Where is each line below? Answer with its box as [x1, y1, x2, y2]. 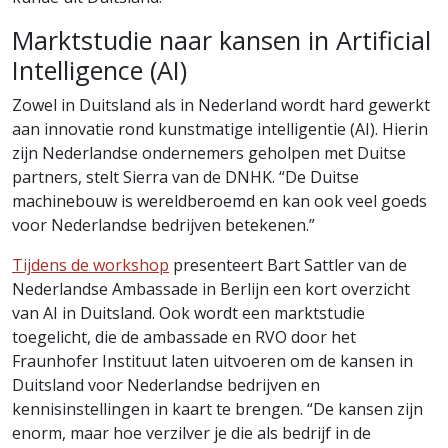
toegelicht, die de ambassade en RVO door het [12, 325, 356, 348]
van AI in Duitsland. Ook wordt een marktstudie [12, 301, 365, 324]
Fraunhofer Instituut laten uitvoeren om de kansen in [12, 349, 413, 372]
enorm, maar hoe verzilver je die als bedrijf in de [12, 421, 371, 444]
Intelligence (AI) [12, 52, 187, 87]
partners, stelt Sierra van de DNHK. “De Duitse [12, 165, 359, 188]
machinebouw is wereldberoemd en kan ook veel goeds [12, 189, 427, 212]
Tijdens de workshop [12, 253, 169, 276]
